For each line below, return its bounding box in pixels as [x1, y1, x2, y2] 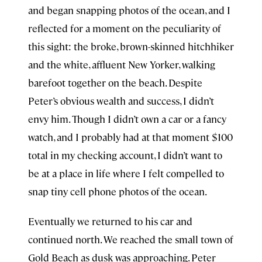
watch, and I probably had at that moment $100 [28, 130, 233, 143]
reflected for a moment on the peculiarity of [28, 22, 221, 35]
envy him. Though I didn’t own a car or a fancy [28, 112, 226, 125]
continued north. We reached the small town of [28, 233, 233, 246]
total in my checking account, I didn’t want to [28, 149, 222, 161]
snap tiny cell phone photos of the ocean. [28, 185, 207, 198]
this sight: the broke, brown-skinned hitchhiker [28, 40, 234, 53]
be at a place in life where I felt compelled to [28, 167, 224, 180]
